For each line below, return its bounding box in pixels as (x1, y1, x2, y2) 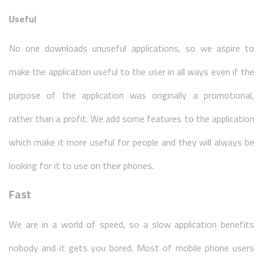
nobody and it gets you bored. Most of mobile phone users (9, 239, 254, 257)
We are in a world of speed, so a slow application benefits (9, 215, 254, 233)
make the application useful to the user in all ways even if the (9, 63, 254, 80)
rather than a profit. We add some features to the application (9, 110, 254, 127)
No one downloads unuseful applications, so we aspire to (9, 39, 254, 57)
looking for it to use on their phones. (9, 157, 154, 174)
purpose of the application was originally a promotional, (9, 86, 254, 104)
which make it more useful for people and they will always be (9, 133, 254, 151)
